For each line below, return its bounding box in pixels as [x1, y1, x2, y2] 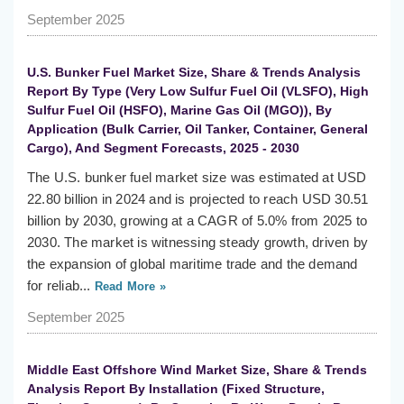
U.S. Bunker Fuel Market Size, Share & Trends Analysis [27, 65, 361, 80]
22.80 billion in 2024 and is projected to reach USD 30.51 [27, 191, 369, 207]
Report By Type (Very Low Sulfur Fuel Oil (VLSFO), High [27, 84, 369, 99]
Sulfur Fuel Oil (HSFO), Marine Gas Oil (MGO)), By [27, 103, 332, 118]
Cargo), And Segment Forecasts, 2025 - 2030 [27, 141, 299, 156]
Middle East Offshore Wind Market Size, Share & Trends [27, 363, 367, 378]
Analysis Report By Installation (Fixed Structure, [27, 381, 325, 397]
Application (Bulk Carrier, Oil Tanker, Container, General [27, 122, 368, 137]
